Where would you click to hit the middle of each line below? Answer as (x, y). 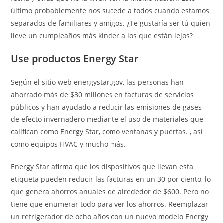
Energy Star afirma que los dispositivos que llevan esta (102, 167)
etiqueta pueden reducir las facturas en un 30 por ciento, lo (111, 179)
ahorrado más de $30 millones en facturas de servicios (103, 94)
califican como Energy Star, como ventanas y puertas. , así (107, 132)
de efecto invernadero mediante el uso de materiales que (107, 119)
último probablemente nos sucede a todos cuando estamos (110, 11)
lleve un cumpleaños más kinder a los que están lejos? (102, 36)
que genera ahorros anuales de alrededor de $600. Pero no (110, 191)
